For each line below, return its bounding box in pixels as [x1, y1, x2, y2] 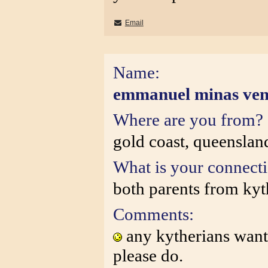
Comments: [113, 205, 194, 224]
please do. [113, 246, 183, 265]
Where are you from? [113, 110, 263, 129]
